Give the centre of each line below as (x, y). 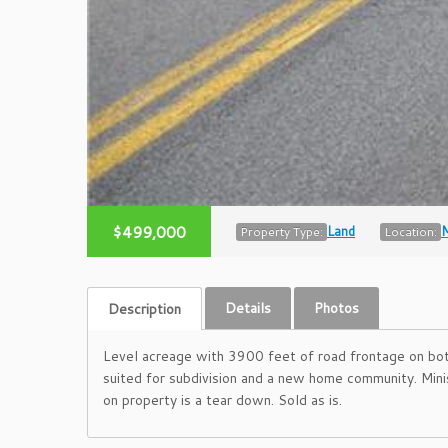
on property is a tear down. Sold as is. (222, 399)
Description (144, 308)
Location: (410, 231)
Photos (336, 307)
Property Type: (281, 231)
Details (248, 307)
